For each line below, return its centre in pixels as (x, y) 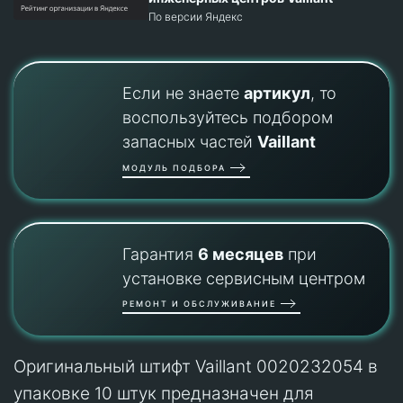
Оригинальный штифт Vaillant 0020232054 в (196, 366)
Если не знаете (183, 94)
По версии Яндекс (196, 17)
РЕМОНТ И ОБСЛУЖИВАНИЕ (199, 303)
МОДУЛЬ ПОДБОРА (174, 167)
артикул (277, 94)
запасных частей (189, 142)
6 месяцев (240, 254)
